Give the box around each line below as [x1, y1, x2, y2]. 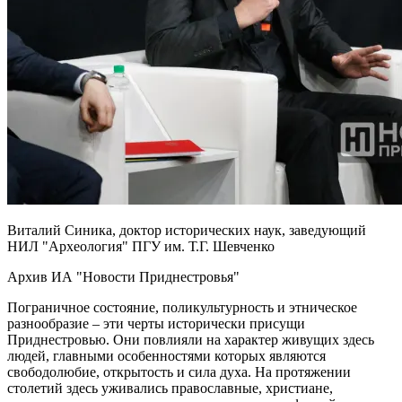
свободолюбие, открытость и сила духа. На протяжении [7, 363, 351, 380]
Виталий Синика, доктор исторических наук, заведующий [7, 222, 366, 238]
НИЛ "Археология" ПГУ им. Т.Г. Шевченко [7, 238, 275, 254]
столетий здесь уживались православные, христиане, [7, 380, 333, 396]
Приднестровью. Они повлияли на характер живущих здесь [7, 331, 374, 347]
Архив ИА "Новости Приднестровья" [7, 268, 240, 284]
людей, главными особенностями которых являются [7, 347, 326, 363]
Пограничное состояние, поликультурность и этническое [7, 299, 357, 315]
